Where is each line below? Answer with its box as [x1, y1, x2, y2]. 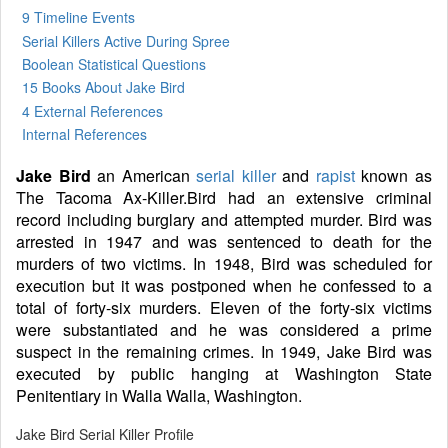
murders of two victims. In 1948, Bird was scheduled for [16, 251, 432, 275]
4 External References [22, 100, 163, 121]
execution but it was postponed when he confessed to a [16, 273, 432, 297]
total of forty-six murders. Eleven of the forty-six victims [16, 295, 432, 319]
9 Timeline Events [22, 7, 135, 28]
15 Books [22, 77, 85, 98]
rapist [315, 163, 355, 187]
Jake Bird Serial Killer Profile [16, 423, 194, 444]
